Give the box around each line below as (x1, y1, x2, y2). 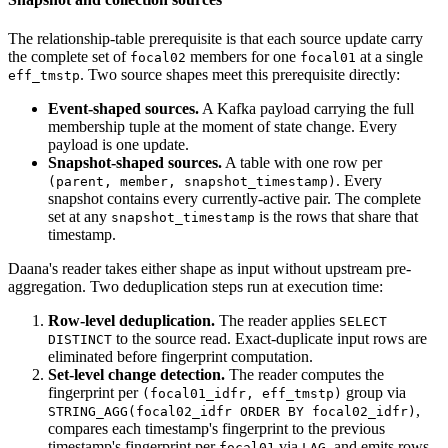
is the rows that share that (255, 208, 418, 226)
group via (342, 384, 406, 402)
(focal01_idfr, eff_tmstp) (142, 386, 342, 402)
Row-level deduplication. (48, 312, 215, 330)
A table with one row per (222, 154, 382, 172)
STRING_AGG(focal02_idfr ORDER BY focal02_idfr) (48, 404, 416, 420)
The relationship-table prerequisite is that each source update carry (8, 30, 423, 48)
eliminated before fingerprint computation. (48, 348, 313, 366)
